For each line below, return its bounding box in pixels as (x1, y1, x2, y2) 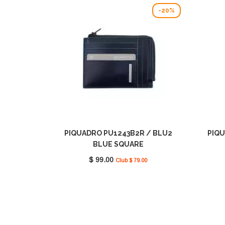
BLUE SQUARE (92, 140, 144, 149)
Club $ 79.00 (116, 157, 147, 164)
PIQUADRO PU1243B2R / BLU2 (64, 129, 172, 138)
